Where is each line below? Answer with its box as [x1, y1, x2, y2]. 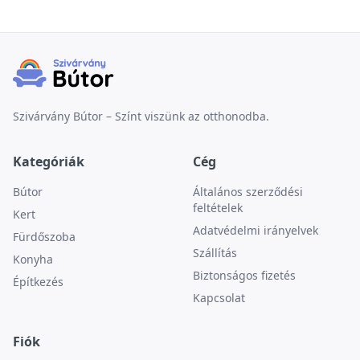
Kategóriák [13, 153, 84, 170]
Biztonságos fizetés [193, 268, 296, 283]
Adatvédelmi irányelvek [193, 223, 318, 238]
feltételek [193, 200, 243, 215]
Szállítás [193, 245, 237, 260]
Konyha [13, 252, 53, 267]
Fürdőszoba [13, 229, 76, 244]
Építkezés [13, 274, 63, 289]
